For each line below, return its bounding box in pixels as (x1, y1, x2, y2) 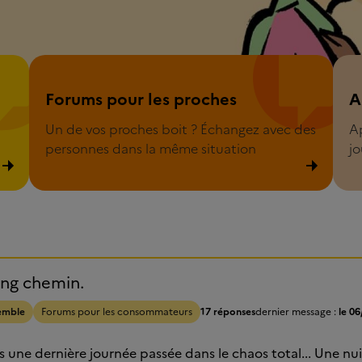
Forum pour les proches (28, 55, 175, 75)
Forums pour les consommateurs (41, 305, 192, 320)
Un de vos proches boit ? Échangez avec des (44, 120, 316, 140)
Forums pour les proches (44, 87, 237, 112)
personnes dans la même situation (44, 139, 256, 159)
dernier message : (255, 305, 339, 320)
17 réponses (200, 305, 255, 320)
